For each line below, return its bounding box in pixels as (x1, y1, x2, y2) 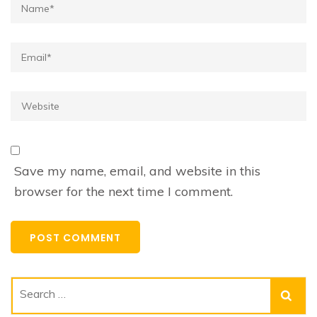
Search (19, 287, 60, 304)
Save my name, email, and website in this (14, 163, 260, 179)
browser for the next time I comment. (14, 183, 233, 200)
